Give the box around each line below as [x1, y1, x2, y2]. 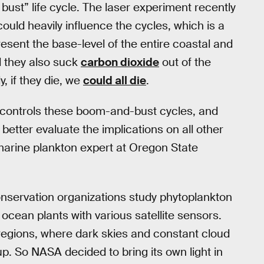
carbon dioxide [81, 54, 159, 70]
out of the [159, 54, 211, 70]
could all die [83, 72, 146, 88]
